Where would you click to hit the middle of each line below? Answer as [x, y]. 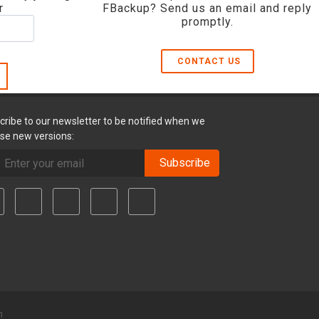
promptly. [207, 22]
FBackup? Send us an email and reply [208, 8]
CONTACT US [209, 61]
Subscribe [182, 163]
